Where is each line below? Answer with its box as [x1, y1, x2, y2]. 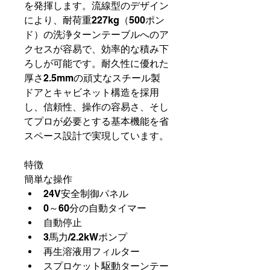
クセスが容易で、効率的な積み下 [24, 43, 169, 55]
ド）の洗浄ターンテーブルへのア [24, 28, 169, 40]
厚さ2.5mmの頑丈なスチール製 [24, 72, 160, 84]
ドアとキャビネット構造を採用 [24, 86, 159, 98]
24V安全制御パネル [43, 187, 128, 199]
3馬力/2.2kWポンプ [43, 231, 127, 243]
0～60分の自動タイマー [43, 202, 146, 214]
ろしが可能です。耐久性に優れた [24, 57, 169, 69]
